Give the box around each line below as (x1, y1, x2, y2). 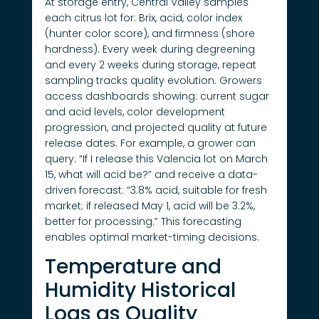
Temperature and (44, 253, 221, 281)
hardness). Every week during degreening (44, 41, 255, 56)
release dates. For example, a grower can (44, 135, 256, 150)
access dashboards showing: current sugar (44, 88, 269, 103)
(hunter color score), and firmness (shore (44, 26, 255, 41)
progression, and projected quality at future (44, 120, 267, 135)
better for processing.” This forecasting (44, 214, 241, 229)
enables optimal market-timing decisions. (44, 229, 259, 244)
